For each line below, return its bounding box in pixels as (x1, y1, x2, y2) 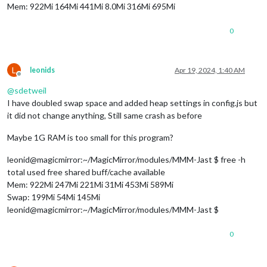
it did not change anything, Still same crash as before (7, 110, 202, 121)
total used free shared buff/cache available (7, 167, 165, 178)
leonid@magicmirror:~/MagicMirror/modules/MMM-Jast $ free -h (7, 154, 246, 165)
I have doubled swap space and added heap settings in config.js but (7, 98, 257, 108)
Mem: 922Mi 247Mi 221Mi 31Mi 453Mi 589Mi (7, 179, 173, 190)
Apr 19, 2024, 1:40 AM (175, 66, 245, 75)
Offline (18, 74, 41, 83)
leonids (30, 66, 55, 75)
